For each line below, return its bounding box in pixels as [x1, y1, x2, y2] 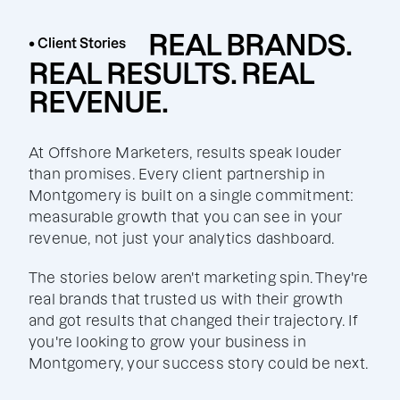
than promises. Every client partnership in [29, 166, 326, 182]
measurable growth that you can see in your [29, 209, 343, 225]
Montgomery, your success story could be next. [29, 355, 369, 371]
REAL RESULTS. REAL [29, 58, 313, 89]
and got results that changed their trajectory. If [29, 312, 358, 329]
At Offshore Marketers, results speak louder [29, 145, 342, 161]
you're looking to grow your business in [29, 334, 306, 350]
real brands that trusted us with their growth [29, 291, 344, 307]
